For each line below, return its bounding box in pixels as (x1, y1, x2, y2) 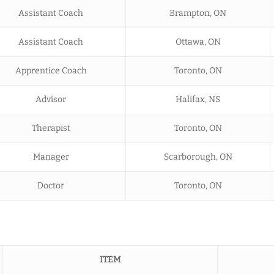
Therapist (31, 122, 70, 133)
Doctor (37, 180, 64, 191)
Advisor (35, 94, 66, 105)
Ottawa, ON (175, 36, 221, 47)
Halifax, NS (176, 94, 220, 105)
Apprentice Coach (15, 65, 87, 76)
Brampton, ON (169, 7, 226, 18)
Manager (32, 151, 69, 162)
